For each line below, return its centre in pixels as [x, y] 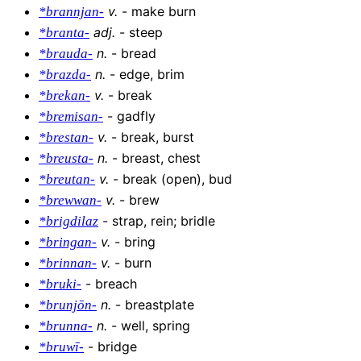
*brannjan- [71, 11]
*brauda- [66, 53]
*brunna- [66, 326]
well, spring [156, 325]
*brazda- [65, 74]
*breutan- [67, 179]
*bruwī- [61, 346]
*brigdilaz [68, 221]
